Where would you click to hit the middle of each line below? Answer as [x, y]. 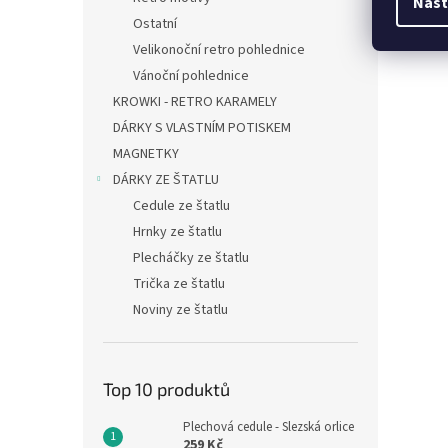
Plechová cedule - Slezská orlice [268, 427]
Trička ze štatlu [179, 284]
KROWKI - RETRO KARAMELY [195, 102]
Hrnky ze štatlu [177, 232]
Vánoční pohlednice [191, 76]
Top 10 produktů [166, 389]
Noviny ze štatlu [180, 310]
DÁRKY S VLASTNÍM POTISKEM [202, 128]
